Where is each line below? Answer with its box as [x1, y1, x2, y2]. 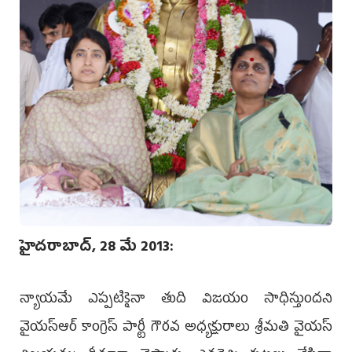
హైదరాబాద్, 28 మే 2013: [20, 235, 174, 262]
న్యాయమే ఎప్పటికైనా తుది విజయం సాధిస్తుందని [20, 287, 332, 314]
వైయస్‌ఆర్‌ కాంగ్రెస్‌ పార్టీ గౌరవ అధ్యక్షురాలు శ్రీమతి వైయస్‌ [20, 315, 332, 343]
